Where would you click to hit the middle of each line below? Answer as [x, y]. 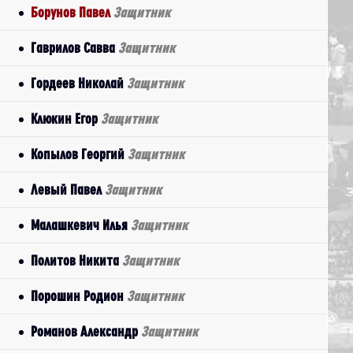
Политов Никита [76, 260]
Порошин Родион [79, 296]
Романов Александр [86, 331]
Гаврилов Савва [74, 48]
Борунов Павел [72, 12]
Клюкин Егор [66, 119]
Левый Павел [68, 190]
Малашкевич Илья [81, 225]
